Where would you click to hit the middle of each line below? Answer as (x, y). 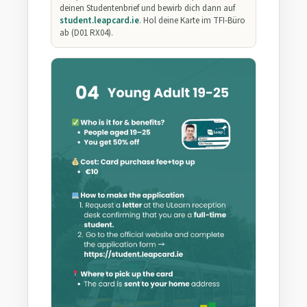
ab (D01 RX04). (86, 33)
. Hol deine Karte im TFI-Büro (192, 21)
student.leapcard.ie (99, 21)
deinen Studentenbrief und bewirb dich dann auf (147, 9)
